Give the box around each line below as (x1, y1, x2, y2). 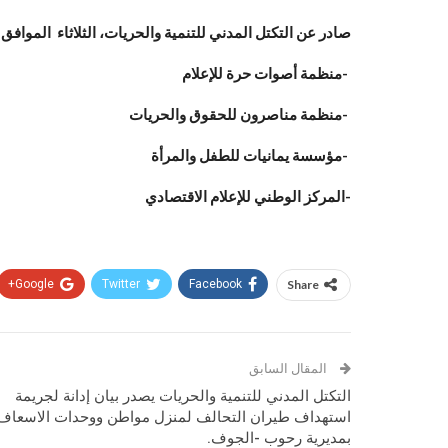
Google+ (15, 277, 54, 291)
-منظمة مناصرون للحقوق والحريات (129, 105, 351, 123)
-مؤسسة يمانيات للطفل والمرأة (151, 146, 351, 164)
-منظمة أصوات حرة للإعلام (182, 64, 351, 82)
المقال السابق (249, 361, 330, 376)
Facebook (189, 277, 242, 291)
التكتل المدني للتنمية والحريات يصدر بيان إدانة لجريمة (15, 387, 351, 405)
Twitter (102, 277, 140, 291)
